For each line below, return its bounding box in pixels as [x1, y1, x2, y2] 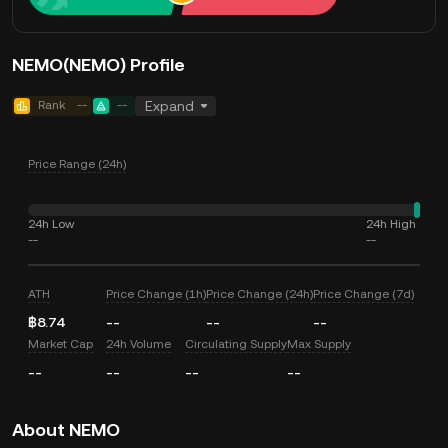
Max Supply [286, 337, 351, 351]
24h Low [28, 217, 74, 231]
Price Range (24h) [28, 157, 126, 171]
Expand [145, 98, 194, 114]
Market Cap [28, 337, 93, 351]
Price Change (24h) [206, 287, 314, 301]
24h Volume [106, 337, 172, 351]
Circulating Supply [184, 337, 287, 351]
